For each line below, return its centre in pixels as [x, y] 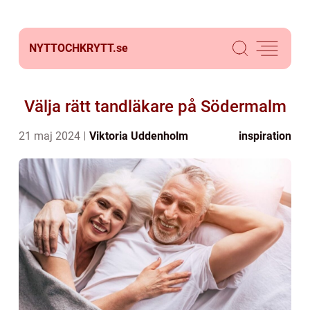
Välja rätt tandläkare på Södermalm [155, 107]
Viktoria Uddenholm [139, 136]
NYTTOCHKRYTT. [73, 48]
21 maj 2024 [51, 136]
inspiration [265, 136]
